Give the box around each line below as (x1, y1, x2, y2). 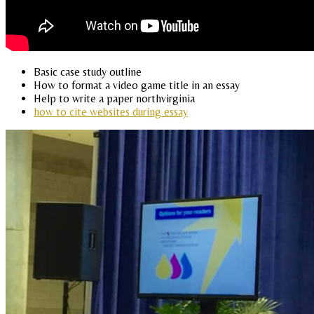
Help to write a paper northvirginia (34, 92, 195, 106)
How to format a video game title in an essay (34, 78, 240, 93)
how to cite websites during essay (34, 105, 188, 119)
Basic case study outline (34, 65, 142, 79)
